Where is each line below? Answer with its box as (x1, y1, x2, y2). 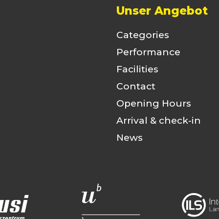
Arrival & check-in (116, 114, 201, 126)
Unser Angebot (116, 3, 208, 18)
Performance (116, 46, 180, 58)
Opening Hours (116, 97, 191, 109)
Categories (116, 29, 169, 41)
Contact (116, 80, 155, 92)
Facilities (116, 63, 158, 75)
